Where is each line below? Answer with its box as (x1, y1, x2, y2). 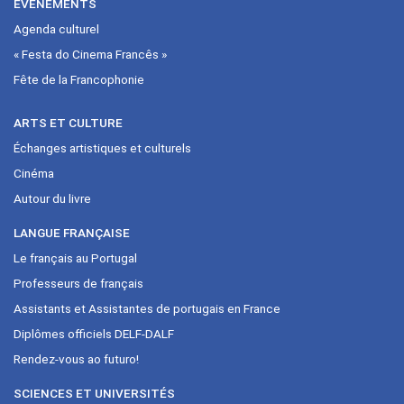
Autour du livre (14, 190, 91, 206)
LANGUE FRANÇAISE (14, 225, 130, 240)
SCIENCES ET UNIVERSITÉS (14, 385, 175, 400)
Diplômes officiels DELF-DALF (14, 326, 174, 341)
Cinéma (14, 165, 54, 180)
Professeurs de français (14, 275, 143, 290)
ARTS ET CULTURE (14, 115, 123, 130)
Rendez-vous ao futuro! (14, 351, 139, 366)
